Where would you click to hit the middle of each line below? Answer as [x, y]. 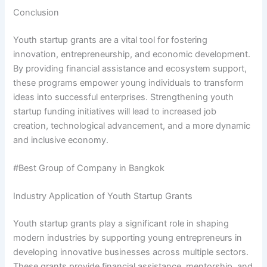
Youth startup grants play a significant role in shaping [121, 224]
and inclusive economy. [61, 140]
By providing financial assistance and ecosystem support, [130, 68]
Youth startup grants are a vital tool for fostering [111, 40]
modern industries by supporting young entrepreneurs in [128, 238]
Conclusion [36, 12]
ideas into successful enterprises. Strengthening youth [124, 97]
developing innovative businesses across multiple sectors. [131, 252]
